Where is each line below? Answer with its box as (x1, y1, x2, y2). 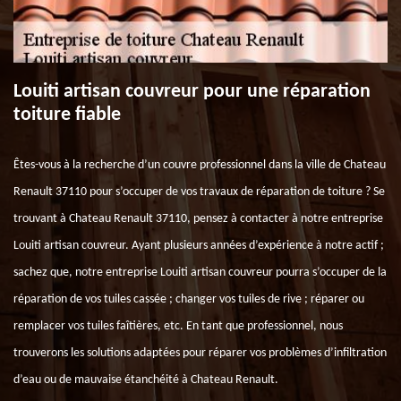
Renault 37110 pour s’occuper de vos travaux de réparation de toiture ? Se (13, 185, 385, 199)
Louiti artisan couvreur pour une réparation (13, 81, 371, 102)
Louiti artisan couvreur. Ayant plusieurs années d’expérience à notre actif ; (13, 239, 384, 252)
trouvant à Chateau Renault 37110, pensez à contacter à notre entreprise (13, 212, 383, 226)
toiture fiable (13, 105, 121, 125)
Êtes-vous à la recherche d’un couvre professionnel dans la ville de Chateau (13, 158, 386, 172)
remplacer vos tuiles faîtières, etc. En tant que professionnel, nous (13, 320, 343, 333)
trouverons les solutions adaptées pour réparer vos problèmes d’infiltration (13, 346, 387, 360)
